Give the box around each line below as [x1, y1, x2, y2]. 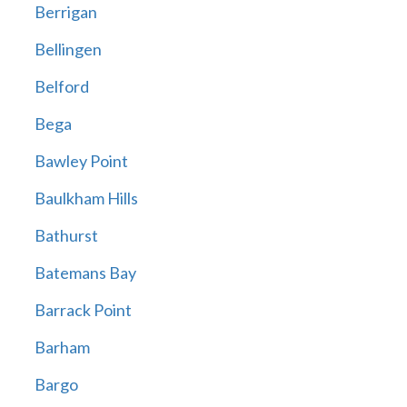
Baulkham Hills [34, 188, 138, 209]
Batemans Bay [34, 263, 136, 283]
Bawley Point [34, 151, 128, 172]
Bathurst [34, 225, 98, 246]
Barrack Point [34, 300, 132, 321]
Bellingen [34, 39, 102, 60]
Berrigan [34, 2, 97, 23]
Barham [34, 337, 90, 358]
